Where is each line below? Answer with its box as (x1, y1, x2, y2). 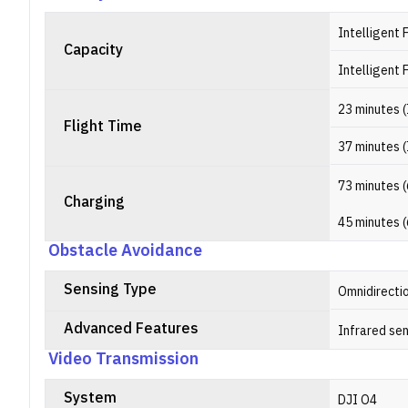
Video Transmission (48, 346, 199, 373)
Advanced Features (64, 317, 199, 342)
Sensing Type (64, 278, 157, 302)
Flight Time (64, 115, 142, 139)
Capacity (64, 38, 123, 63)
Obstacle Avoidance (48, 238, 202, 265)
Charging (64, 190, 125, 215)
